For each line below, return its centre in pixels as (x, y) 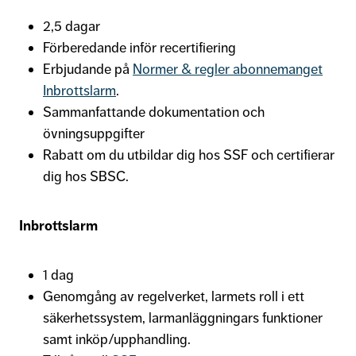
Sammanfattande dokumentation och (154, 112)
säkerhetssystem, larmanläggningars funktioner (183, 317)
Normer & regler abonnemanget (228, 69)
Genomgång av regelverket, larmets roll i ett (174, 296)
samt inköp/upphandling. (120, 339)
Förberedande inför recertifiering (139, 47)
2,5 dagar (72, 26)
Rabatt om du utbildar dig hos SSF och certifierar (189, 155)
